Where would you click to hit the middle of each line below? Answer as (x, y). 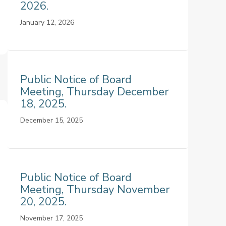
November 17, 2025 (51, 218)
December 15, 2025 (51, 120)
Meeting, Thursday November (95, 190)
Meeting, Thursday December (94, 92)
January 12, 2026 (47, 22)
